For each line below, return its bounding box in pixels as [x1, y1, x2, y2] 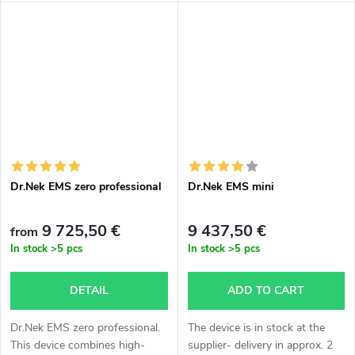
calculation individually [187, 10, 297, 25]
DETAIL [69, 283, 109, 299]
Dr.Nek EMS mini [187, 178, 274, 194]
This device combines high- [10, 338, 145, 353]
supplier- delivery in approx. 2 [187, 338, 333, 353]
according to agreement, [187, 27, 307, 43]
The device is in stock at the [187, 320, 325, 336]
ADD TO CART [227, 283, 305, 299]
